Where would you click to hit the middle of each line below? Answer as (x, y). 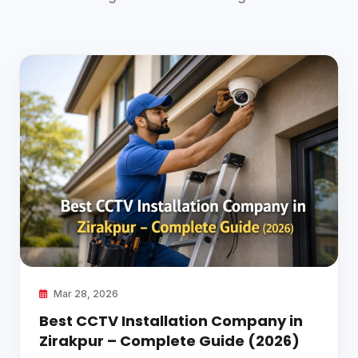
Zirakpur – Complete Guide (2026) (169, 341)
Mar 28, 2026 (85, 294)
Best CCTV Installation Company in (171, 321)
